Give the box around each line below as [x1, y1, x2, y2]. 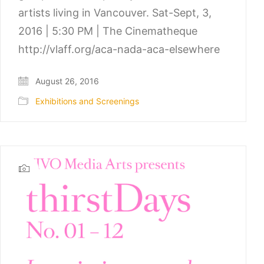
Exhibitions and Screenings [35, 95, 139, 106]
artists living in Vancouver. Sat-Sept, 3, [18, 6, 212, 19]
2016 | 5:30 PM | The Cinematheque [18, 25, 197, 38]
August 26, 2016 [33, 75, 99, 86]
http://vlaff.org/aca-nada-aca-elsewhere [18, 43, 220, 56]
